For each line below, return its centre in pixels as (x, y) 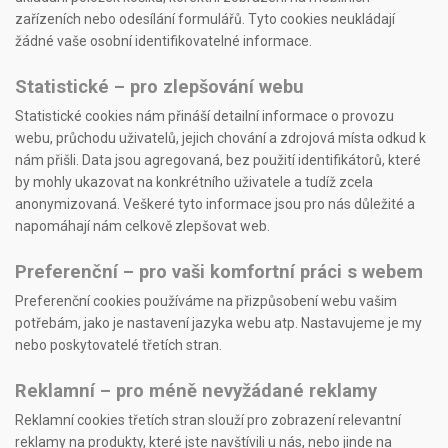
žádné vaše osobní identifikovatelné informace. (163, 40)
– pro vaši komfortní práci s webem (270, 271)
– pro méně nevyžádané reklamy (236, 390)
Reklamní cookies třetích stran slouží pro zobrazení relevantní (208, 419)
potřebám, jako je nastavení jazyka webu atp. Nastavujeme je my (218, 322)
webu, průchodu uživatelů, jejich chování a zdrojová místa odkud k (220, 137)
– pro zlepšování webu (206, 86)
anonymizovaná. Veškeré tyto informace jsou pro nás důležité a (215, 203)
